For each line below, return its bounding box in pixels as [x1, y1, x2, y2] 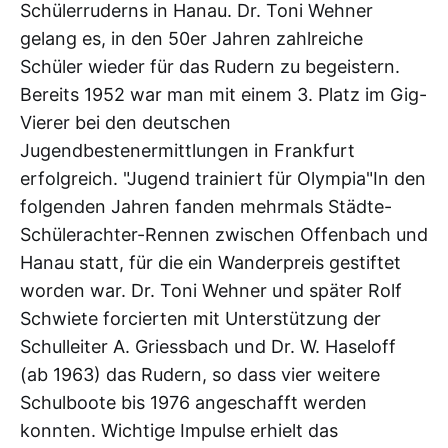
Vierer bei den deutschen [20, 112, 231, 133]
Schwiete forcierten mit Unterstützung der [20, 308, 381, 329]
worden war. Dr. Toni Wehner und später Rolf [20, 280, 402, 301]
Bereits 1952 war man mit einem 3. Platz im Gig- [20, 84, 427, 105]
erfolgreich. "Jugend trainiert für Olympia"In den [20, 168, 426, 189]
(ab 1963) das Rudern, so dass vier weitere [20, 364, 380, 385]
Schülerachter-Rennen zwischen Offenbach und [20, 224, 428, 245]
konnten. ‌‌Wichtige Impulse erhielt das [20, 420, 338, 441]
